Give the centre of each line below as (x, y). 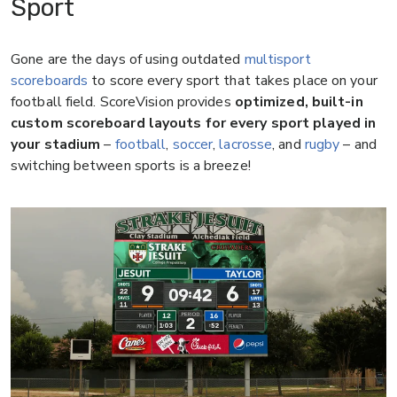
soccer (193, 145)
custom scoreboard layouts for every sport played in (194, 124)
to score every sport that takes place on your (233, 81)
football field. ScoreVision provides (123, 102)
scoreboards (50, 81)
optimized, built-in (299, 102)
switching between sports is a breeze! (131, 166)
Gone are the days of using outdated (128, 60)
